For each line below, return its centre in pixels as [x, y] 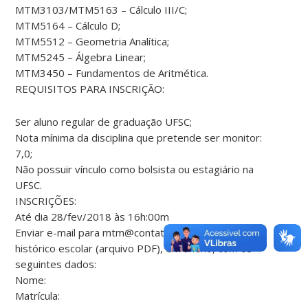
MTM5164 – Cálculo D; [68, 25]
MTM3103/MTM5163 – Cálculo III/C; [101, 9]
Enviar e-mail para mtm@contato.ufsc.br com [121, 232]
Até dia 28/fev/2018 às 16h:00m [92, 216]
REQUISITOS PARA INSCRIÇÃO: [90, 88]
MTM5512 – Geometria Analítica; [92, 41]
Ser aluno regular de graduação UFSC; [104, 121]
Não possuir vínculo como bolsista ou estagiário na [135, 169]
